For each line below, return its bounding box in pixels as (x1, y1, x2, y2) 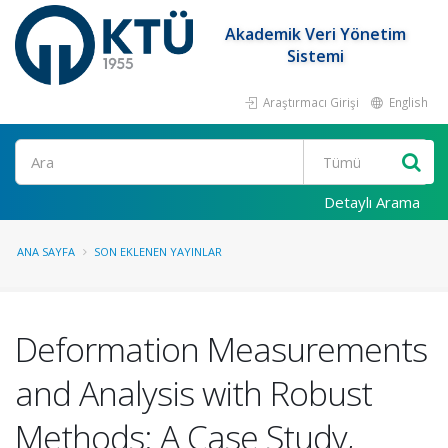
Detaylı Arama (324, 192, 420, 212)
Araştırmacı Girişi (260, 94, 359, 110)
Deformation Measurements (15, 326, 427, 372)
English (386, 94, 428, 110)
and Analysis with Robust (15, 370, 372, 416)
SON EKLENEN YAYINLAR (94, 244, 222, 259)
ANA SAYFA (17, 244, 75, 259)
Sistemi (287, 45, 345, 67)
